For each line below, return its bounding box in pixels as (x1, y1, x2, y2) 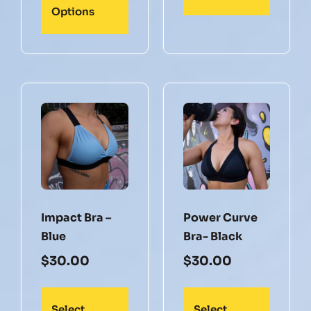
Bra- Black (183, 229, 242, 244)
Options (51, 4, 94, 18)
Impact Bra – (41, 210, 111, 226)
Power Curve (183, 210, 258, 226)
